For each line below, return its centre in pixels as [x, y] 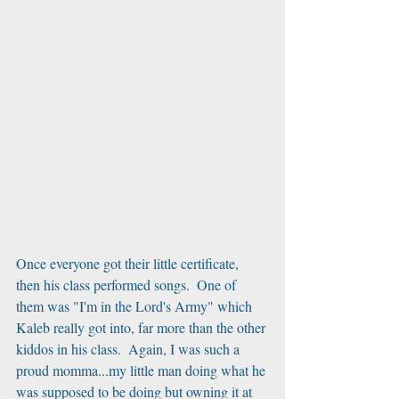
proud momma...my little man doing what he [142, 370]
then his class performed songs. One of [128, 284]
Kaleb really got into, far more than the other [142, 327]
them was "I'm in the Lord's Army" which [136, 305]
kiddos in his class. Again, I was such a [130, 348]
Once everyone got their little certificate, [129, 263]
